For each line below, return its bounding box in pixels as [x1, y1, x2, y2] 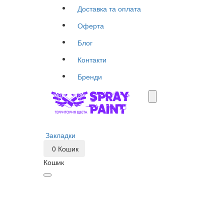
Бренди [77, 71, 102, 81]
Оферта [77, 20, 104, 30]
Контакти [77, 54, 106, 64]
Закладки [45, 130, 75, 140]
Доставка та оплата [77, 3, 141, 13]
